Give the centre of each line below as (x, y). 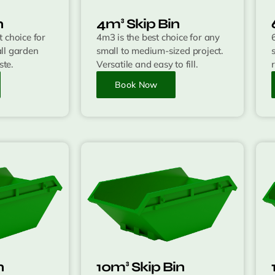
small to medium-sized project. (160, 51)
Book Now (136, 85)
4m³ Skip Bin (138, 24)
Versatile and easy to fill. (147, 64)
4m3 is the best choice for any (158, 37)
